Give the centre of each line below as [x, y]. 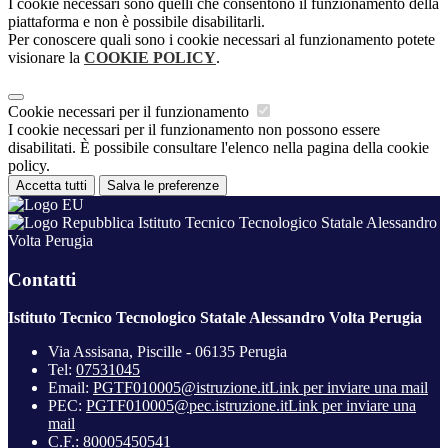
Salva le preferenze [163, 185]
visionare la [46, 57]
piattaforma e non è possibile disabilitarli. [136, 21]
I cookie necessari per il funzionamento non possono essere [194, 129]
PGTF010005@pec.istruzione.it [187, 406]
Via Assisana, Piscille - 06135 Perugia [167, 352]
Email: [70, 388]
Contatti [42, 279]
